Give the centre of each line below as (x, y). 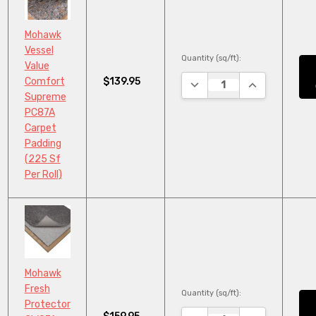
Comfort (44, 82)
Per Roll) (43, 175)
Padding (43, 144)
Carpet (40, 128)
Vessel (39, 51)
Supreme (45, 97)
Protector (47, 304)
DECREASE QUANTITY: (242, 82)
